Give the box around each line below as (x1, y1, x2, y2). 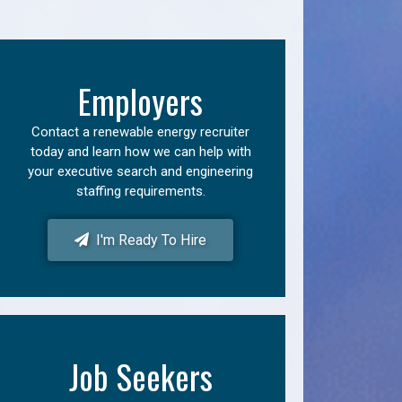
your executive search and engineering (28, 163, 254, 179)
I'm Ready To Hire (89, 232, 207, 249)
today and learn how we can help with (30, 144, 251, 160)
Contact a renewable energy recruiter (31, 124, 250, 140)
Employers (78, 76, 204, 126)
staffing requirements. (75, 183, 205, 199)
